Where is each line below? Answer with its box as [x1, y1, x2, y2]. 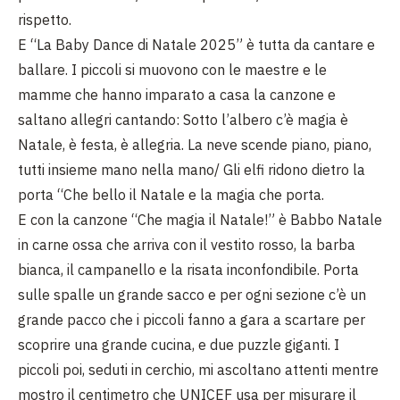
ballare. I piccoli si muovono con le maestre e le [18, 61, 327, 79]
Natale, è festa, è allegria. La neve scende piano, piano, [18, 136, 371, 154]
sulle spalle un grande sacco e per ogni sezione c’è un [18, 286, 366, 304]
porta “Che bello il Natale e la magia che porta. [18, 186, 324, 204]
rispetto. [18, 11, 71, 29]
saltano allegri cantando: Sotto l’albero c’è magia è [18, 111, 348, 129]
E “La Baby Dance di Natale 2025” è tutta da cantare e [18, 36, 375, 54]
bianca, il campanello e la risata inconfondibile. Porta [18, 261, 359, 279]
